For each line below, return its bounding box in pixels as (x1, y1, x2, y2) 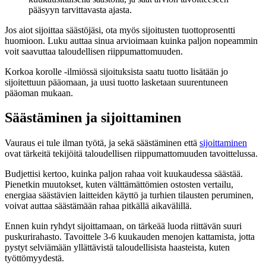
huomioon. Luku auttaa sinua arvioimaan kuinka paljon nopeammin (5, 35, 258, 46)
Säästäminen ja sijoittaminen (5, 110, 181, 126)
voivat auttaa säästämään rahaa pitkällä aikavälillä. (5, 201, 192, 211)
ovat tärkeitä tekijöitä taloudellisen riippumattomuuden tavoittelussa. (5, 148, 258, 159)
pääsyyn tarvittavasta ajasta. (28, 4, 132, 15)
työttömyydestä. (5, 253, 64, 264)
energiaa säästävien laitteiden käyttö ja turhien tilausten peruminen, (5, 190, 254, 201)
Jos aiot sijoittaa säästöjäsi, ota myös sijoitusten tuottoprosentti (5, 24, 235, 35)
